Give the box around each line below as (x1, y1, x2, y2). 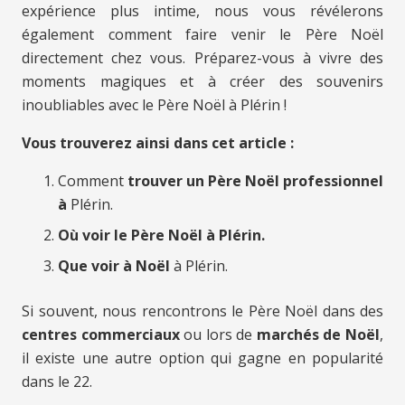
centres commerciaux (22, 325, 180, 345)
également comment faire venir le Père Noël (22, 24, 383, 45)
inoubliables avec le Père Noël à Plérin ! (22, 95, 287, 116)
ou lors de (179, 325, 257, 345)
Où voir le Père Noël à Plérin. (58, 225, 265, 246)
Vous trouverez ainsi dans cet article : (22, 133, 294, 154)
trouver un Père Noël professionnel (127, 171, 383, 192)
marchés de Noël (256, 325, 381, 345)
